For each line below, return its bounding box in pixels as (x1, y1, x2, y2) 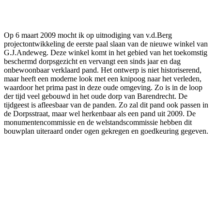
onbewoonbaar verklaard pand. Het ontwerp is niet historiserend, (4, 65, 201, 74)
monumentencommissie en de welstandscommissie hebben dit (4, 118, 192, 126)
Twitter (80, 3, 99, 11)
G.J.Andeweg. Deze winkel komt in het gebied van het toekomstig (4, 48, 207, 57)
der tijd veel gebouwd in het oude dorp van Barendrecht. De (4, 92, 187, 100)
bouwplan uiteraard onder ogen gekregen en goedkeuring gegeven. (4, 126, 208, 135)
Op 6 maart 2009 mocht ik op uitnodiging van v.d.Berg (4, 31, 172, 39)
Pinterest (131, 3, 155, 11)
